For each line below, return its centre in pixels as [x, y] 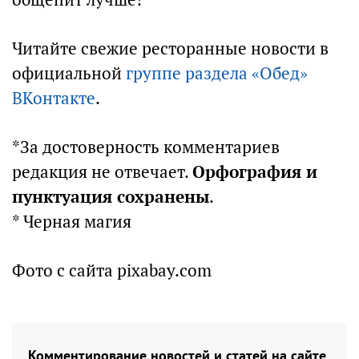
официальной [69, 74]
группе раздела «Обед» [217, 74]
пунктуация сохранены [111, 197]
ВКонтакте [54, 99]
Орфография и [255, 172]
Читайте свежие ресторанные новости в [170, 49]
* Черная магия [72, 222]
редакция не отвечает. [102, 172]
